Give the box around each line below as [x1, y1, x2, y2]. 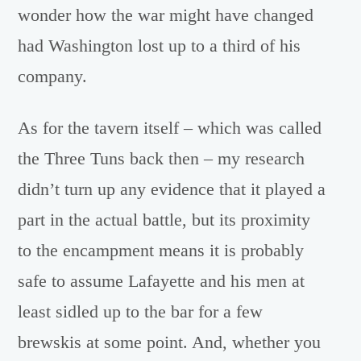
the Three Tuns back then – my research [18, 149, 305, 169]
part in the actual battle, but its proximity [18, 210, 311, 230]
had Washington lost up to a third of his [18, 35, 301, 56]
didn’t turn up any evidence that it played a [18, 180, 326, 200]
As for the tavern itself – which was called [18, 118, 322, 139]
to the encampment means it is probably [18, 241, 305, 261]
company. [18, 66, 88, 86]
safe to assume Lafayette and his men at [18, 272, 305, 292]
